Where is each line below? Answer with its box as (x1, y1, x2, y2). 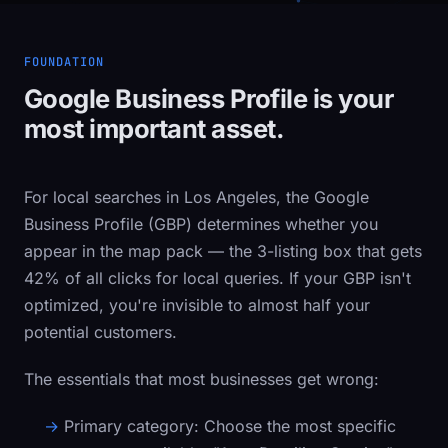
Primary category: (64, 416, 199, 436)
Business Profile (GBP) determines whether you (24, 214, 378, 234)
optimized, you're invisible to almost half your (24, 295, 370, 315)
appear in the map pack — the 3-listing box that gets (24, 241, 422, 261)
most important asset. (24, 113, 285, 144)
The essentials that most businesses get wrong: (24, 369, 379, 389)
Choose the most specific (199, 416, 396, 436)
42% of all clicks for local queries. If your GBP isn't (24, 268, 411, 288)
